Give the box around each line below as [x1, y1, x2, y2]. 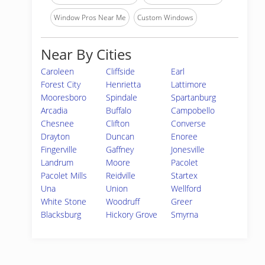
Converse [171, 118, 206, 129]
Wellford [171, 183, 202, 194]
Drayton [41, 131, 70, 142]
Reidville [106, 170, 136, 181]
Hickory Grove [106, 209, 158, 220]
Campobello [171, 105, 215, 116]
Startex [171, 170, 198, 181]
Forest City [41, 79, 80, 90]
